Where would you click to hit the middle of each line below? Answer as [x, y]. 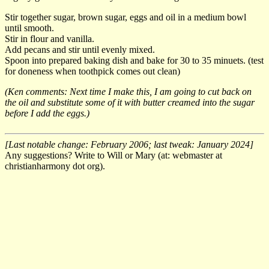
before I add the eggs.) [47, 113]
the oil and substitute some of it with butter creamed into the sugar [130, 102]
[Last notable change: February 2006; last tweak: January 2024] [129, 144]
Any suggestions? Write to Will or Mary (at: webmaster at [113, 155]
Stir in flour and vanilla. [50, 38]
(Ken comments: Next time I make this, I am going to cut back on [128, 91]
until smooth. [29, 28]
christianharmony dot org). [55, 166]
